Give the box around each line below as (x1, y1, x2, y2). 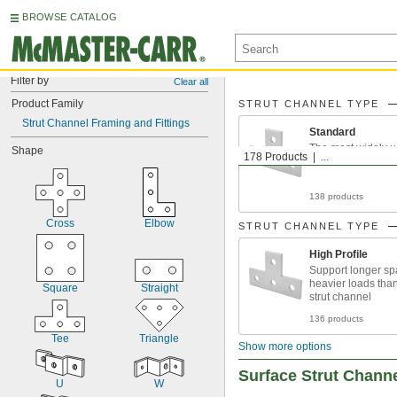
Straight (140, 282, 178, 294)
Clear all (174, 76, 208, 87)
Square (42, 282, 78, 294)
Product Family (12, 97, 83, 110)
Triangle (139, 332, 179, 345)
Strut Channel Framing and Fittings (22, 117, 190, 129)
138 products (309, 191, 363, 201)
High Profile (309, 248, 368, 261)
